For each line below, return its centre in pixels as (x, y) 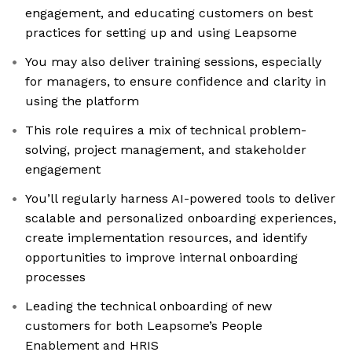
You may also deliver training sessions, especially (173, 62)
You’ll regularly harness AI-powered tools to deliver (180, 199)
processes (55, 277)
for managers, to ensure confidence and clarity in (176, 82)
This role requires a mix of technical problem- (166, 130)
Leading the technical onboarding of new (148, 306)
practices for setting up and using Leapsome (161, 33)
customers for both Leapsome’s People (144, 326)
